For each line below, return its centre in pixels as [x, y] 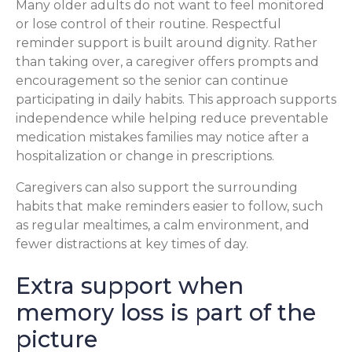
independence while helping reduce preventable [172, 119]
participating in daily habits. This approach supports [176, 100]
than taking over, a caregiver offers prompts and [167, 62]
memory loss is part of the [166, 313]
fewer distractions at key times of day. [132, 244]
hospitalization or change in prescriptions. [145, 156]
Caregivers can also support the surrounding [157, 188]
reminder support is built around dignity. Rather [167, 43]
